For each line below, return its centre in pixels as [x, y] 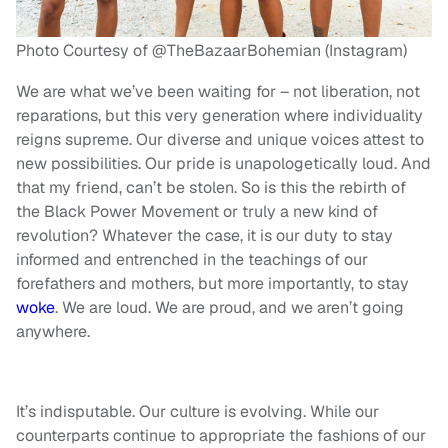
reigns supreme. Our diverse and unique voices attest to [220, 139]
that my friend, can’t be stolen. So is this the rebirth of [211, 187]
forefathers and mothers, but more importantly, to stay [212, 283]
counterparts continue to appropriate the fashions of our [221, 435]
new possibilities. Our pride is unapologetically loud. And [223, 163]
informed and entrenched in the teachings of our [192, 259]
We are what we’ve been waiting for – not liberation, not [218, 91]
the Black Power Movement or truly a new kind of [197, 211]
